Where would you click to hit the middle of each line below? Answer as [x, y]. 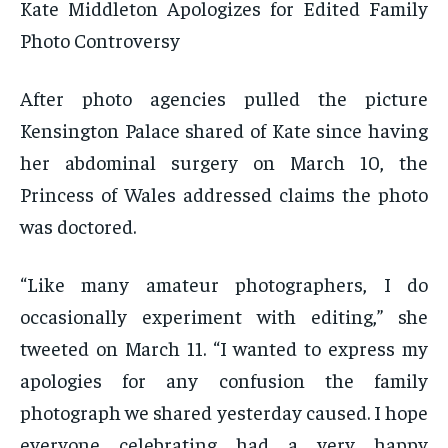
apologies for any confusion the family [224, 380]
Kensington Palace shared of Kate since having [224, 130]
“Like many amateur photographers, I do [224, 284]
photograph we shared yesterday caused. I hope [224, 412]
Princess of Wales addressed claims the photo [224, 194]
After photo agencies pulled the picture [224, 98]
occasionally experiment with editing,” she [224, 316]
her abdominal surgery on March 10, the [224, 162]
